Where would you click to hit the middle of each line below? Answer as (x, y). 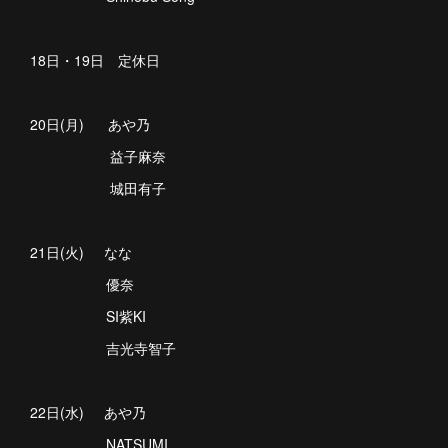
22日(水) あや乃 (88, 412)
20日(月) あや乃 (90, 124)
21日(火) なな (81, 252)
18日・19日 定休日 (95, 60)
